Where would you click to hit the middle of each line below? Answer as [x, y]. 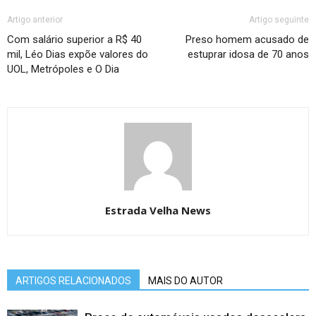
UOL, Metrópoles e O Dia [63, 69]
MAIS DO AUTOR [186, 281]
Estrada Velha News [158, 211]
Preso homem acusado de [247, 40]
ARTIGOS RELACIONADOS [73, 281]
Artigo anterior [35, 20]
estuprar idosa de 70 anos [248, 55]
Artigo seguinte [279, 20]
